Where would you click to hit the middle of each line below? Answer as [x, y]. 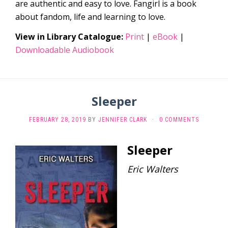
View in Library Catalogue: [69, 37]
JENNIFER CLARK [123, 120]
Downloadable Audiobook [65, 50]
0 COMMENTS [179, 120]
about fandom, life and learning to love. [90, 17]
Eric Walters [153, 169]
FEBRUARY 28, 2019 [58, 120]
